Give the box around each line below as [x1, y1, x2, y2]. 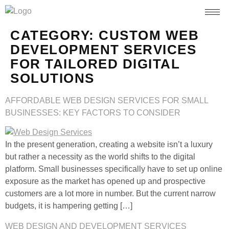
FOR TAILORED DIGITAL [10, 56, 180, 72]
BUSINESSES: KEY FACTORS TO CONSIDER [5, 108, 180, 117]
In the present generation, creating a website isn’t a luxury [5, 140, 213, 149]
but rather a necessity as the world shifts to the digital [5, 152, 195, 161]
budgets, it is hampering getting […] [5, 201, 132, 210]
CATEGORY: [10, 28, 99, 43]
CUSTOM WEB [99, 28, 199, 43]
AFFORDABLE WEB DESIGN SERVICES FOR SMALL [5, 96, 208, 105]
